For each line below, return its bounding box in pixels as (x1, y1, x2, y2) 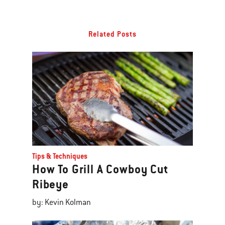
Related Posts (88, 30, 137, 39)
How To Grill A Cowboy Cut (32, 162, 168, 177)
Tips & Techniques (32, 151, 87, 161)
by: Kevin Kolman (32, 197, 91, 208)
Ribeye (32, 177, 69, 192)
